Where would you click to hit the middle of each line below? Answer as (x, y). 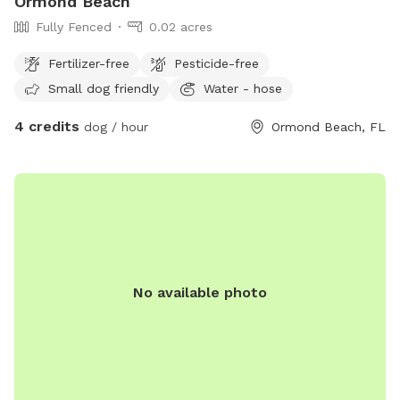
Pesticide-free (217, 63)
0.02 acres (181, 27)
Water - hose (243, 88)
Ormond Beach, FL (329, 127)
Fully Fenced (74, 27)
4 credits (47, 127)
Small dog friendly (104, 88)
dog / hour (114, 127)
